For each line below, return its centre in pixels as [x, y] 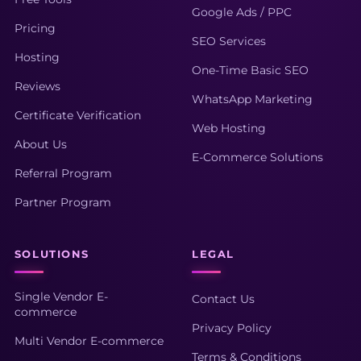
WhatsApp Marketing [252, 99]
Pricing [35, 28]
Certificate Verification [77, 115]
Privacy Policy [232, 328]
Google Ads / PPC [242, 12]
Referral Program [63, 173]
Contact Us [223, 299]
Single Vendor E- [61, 297]
